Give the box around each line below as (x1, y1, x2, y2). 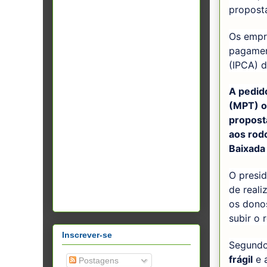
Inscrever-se (62, 229, 112, 240)
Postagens (76, 255, 119, 265)
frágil (229, 253, 253, 265)
